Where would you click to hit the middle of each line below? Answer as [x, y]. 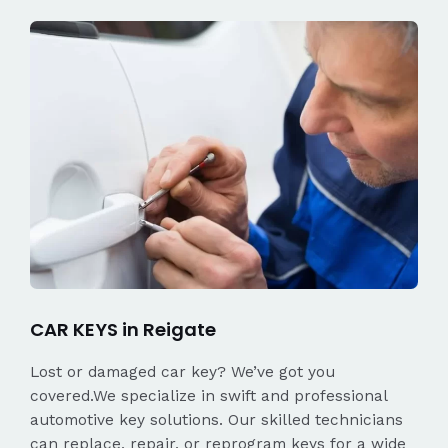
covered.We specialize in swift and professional [208, 396]
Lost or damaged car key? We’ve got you [182, 372]
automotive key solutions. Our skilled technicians [216, 420]
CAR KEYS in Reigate [123, 330]
